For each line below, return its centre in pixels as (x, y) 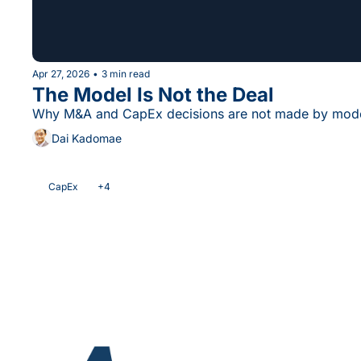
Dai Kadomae (87, 138)
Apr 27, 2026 (61, 74)
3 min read (126, 74)
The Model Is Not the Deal (153, 95)
